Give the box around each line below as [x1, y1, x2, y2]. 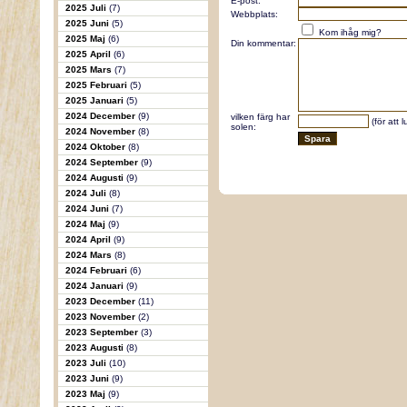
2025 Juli [65, 3, 109, 13]
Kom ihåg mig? [315, 27, 382, 37]
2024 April [65, 234, 114, 244]
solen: [230, 122, 256, 132]
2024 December [65, 111, 138, 121]
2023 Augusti [65, 342, 126, 352]
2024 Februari [65, 265, 130, 275]
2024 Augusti [65, 173, 126, 183]
